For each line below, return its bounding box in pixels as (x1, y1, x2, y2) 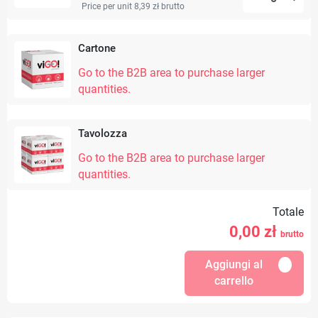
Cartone (78, 42, 116, 55)
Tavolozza (78, 127, 127, 141)
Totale (273, 206, 304, 219)
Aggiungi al (205, 258, 263, 272)
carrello (214, 275, 253, 288)
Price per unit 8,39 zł (82, 1, 161, 12)
